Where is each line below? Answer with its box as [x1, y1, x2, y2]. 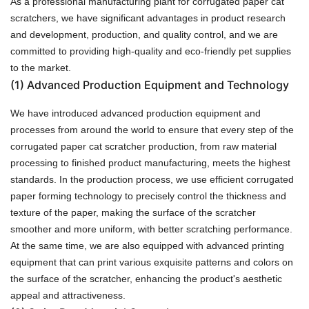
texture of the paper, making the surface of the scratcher [10, 206, 256, 218]
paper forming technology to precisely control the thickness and [10, 190, 286, 201]
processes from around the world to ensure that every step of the [10, 123, 294, 135]
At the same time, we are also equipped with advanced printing [10, 239, 284, 251]
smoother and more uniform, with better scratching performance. [10, 223, 292, 235]
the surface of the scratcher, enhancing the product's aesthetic [10, 272, 282, 284]
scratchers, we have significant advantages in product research [10, 12, 286, 23]
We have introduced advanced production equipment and [10, 107, 261, 119]
